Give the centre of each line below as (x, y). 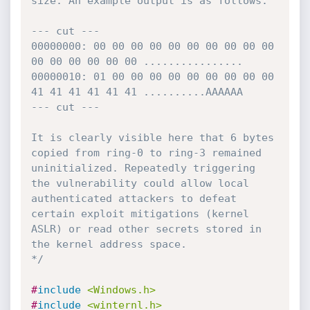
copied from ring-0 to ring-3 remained (146, 153)
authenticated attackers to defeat (134, 199)
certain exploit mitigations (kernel (140, 214)
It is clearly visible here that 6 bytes (152, 138)
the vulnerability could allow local (140, 183)
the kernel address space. (109, 244)
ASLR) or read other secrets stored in (146, 229)
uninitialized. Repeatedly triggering (143, 168)
